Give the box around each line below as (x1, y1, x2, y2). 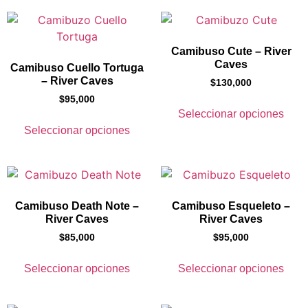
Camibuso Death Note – (15, 199, 139, 212)
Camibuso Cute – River (170, 45, 291, 58)
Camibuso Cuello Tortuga (10, 62, 144, 74)
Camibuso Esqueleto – (172, 199, 290, 212)
